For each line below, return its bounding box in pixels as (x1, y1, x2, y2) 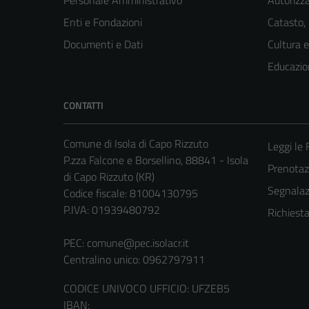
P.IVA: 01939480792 (63, 201, 160, 219)
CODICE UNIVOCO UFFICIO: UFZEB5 (63, 280, 230, 297)
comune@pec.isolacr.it (87, 235, 189, 252)
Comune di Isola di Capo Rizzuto (63, 135, 208, 152)
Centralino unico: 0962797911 (63, 251, 205, 268)
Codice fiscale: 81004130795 (63, 185, 198, 202)
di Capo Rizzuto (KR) (63, 168, 154, 186)
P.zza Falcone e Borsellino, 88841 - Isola (63, 152, 248, 169)
